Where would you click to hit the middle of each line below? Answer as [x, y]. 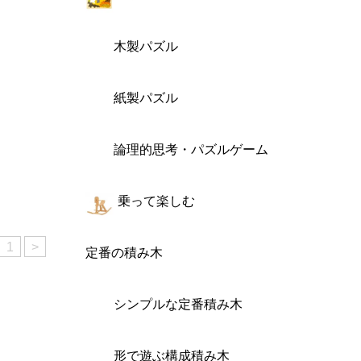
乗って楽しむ [156, 201]
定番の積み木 [124, 253]
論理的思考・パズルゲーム [191, 149]
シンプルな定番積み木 [178, 304]
